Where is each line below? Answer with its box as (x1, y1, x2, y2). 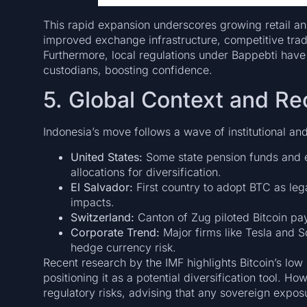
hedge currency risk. (70, 240, 176, 254)
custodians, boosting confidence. (42, 63, 212, 77)
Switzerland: (70, 210, 134, 224)
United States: (70, 149, 143, 164)
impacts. (70, 195, 114, 209)
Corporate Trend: (70, 225, 160, 239)
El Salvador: (70, 180, 133, 194)
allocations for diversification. (70, 164, 221, 179)
